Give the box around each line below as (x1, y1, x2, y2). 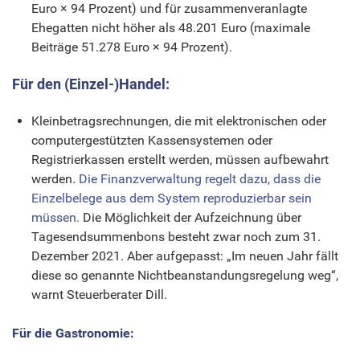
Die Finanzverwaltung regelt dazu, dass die (79, 170, 321, 186)
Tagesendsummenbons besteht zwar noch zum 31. (31, 228, 321, 244)
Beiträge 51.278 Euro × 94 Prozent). (31, 39, 232, 55)
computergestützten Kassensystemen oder (31, 132, 272, 148)
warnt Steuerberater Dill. (31, 286, 167, 302)
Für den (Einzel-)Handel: (12, 75, 170, 92)
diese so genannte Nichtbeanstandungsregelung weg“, (31, 267, 338, 283)
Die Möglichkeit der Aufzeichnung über (80, 209, 301, 225)
